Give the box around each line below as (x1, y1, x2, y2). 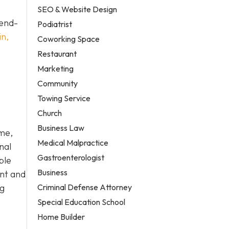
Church (37, 107, 62, 118)
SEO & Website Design (37, 4, 118, 14)
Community (37, 78, 78, 88)
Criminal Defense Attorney (37, 181, 132, 192)
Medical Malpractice (37, 137, 109, 148)
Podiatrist (37, 18, 73, 29)
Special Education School (37, 196, 126, 207)
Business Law (37, 122, 85, 133)
